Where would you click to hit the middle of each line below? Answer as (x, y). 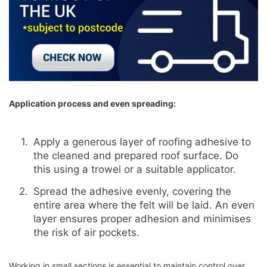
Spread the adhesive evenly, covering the (132, 191)
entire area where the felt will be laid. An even (144, 205)
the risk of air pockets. (86, 232)
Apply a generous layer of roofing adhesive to (142, 142)
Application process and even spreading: (92, 103)
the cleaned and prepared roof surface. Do (136, 156)
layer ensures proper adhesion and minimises (142, 218)
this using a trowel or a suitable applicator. (134, 170)
